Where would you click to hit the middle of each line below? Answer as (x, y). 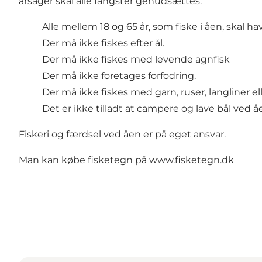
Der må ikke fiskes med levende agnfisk (136, 60)
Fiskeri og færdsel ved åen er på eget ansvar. (122, 135)
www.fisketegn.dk (192, 160)
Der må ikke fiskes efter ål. (103, 43)
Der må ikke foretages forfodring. (119, 76)
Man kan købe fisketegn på (84, 160)
